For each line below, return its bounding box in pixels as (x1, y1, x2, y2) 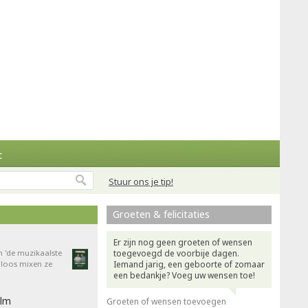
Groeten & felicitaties (113, 208, 210, 221)
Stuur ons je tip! (109, 175, 173, 188)
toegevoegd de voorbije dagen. (113, 247, 239, 259)
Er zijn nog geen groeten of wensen (113, 236, 252, 248)
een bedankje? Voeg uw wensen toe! (113, 269, 255, 281)
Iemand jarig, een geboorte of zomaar (113, 258, 265, 270)
